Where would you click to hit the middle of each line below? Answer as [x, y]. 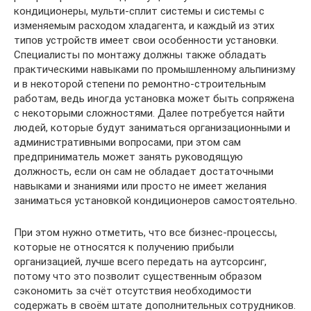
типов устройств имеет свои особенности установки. [146, 40]
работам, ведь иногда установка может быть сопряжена [154, 98]
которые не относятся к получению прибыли [124, 247]
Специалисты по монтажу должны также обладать [140, 54]
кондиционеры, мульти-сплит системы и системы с [139, 11]
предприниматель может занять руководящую [128, 157]
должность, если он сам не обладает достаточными [144, 171]
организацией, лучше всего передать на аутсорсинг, [140, 261]
